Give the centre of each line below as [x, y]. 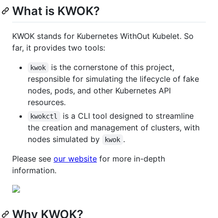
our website [75, 158]
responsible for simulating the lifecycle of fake [113, 79]
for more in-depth [131, 158]
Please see [33, 158]
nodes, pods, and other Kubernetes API [99, 90]
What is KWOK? [56, 11]
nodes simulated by [65, 139]
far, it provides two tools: [59, 47]
